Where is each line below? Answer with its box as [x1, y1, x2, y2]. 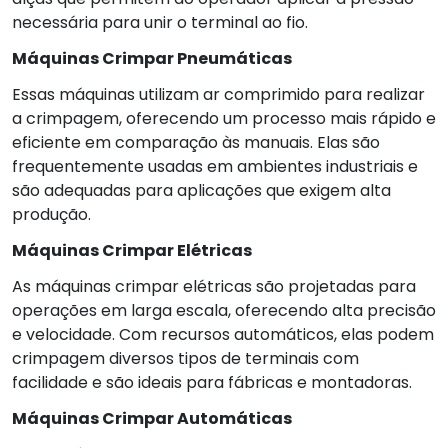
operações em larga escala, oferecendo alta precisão [12, 298, 436, 322]
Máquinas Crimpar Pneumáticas [12, 46, 292, 70]
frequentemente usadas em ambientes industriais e [12, 154, 418, 178]
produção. [12, 202, 91, 226]
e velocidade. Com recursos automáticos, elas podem [12, 322, 434, 346]
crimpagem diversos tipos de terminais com [12, 346, 359, 370]
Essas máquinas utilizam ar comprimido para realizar [12, 82, 425, 106]
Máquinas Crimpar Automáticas [12, 406, 292, 430]
